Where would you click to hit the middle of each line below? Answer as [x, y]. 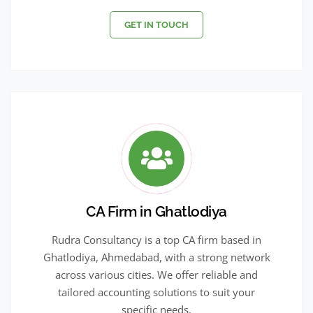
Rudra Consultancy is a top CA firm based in [156, 239]
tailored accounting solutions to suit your [156, 292]
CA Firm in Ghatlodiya [156, 211]
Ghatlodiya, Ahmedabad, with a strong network [156, 257]
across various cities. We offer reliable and [156, 274]
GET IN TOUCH [156, 24]
